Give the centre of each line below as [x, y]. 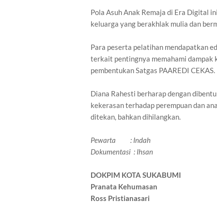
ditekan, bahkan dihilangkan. [136, 117]
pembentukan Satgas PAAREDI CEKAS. [153, 70]
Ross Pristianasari [120, 198]
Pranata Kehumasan [124, 187]
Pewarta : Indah [121, 140]
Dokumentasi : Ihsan [122, 152]
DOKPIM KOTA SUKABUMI [136, 175]
